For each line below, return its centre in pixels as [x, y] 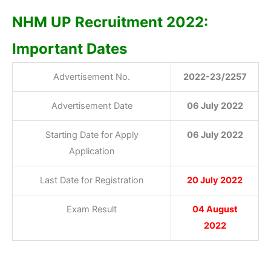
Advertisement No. [92, 77]
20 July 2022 [215, 180]
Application [92, 151]
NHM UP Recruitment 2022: [110, 22]
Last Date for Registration [92, 180]
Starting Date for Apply [92, 135]
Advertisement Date [92, 106]
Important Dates [70, 49]
